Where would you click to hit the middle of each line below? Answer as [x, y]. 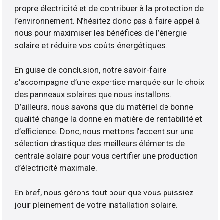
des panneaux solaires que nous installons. [93, 95]
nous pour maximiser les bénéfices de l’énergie [101, 33]
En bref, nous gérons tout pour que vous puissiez [104, 193]
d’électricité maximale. [56, 168]
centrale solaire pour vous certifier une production [106, 156]
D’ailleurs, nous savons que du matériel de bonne [104, 107]
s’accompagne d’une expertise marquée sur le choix [110, 82]
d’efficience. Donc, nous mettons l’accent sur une [104, 131]
